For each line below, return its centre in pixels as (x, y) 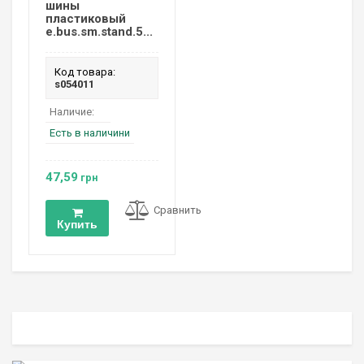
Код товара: (85, 72)
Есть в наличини (90, 133)
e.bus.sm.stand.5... (99, 32)
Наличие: (72, 112)
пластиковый (86, 19)
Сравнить (178, 210)
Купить (77, 224)
